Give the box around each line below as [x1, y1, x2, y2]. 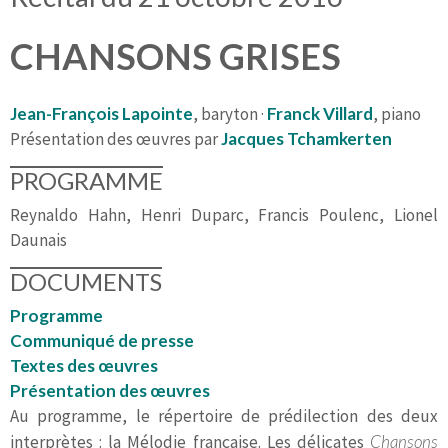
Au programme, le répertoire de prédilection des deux [10, 405, 438, 428]
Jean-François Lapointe [10, 103, 193, 125]
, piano [373, 103, 421, 126]
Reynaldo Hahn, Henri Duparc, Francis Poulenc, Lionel [10, 204, 438, 227]
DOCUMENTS [10, 267, 162, 297]
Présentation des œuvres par [10, 128, 221, 151]
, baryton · [193, 103, 267, 126]
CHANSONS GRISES [10, 34, 341, 79]
